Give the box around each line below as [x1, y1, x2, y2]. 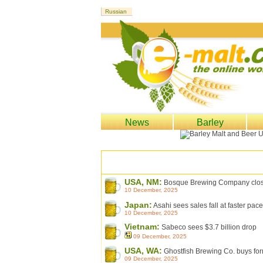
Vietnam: [124, 222, 160, 231]
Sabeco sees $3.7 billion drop [160, 223, 257, 231]
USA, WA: [124, 246, 162, 255]
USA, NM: [124, 177, 162, 187]
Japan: [124, 200, 152, 210]
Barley [194, 117, 226, 127]
